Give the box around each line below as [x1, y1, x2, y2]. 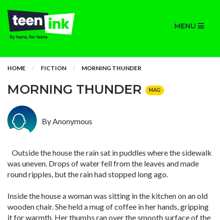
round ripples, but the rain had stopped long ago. [7, 169, 168, 179]
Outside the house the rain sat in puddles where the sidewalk [7, 148, 212, 157]
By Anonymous [42, 116, 92, 126]
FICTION [41, 64, 66, 72]
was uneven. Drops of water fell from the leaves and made [7, 159, 199, 168]
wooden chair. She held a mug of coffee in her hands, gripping [7, 202, 209, 211]
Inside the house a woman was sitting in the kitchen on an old [7, 191, 208, 200]
